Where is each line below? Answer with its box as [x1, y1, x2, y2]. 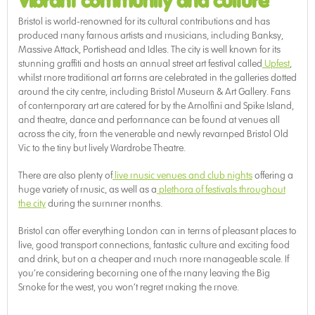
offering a [252, 169, 293, 181]
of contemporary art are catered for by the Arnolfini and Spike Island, [18, 99, 294, 112]
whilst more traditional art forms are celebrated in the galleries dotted [18, 71, 297, 84]
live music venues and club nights [112, 169, 252, 181]
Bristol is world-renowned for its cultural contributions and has [18, 15, 270, 27]
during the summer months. [46, 197, 162, 210]
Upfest [262, 57, 290, 70]
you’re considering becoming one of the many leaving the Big [18, 266, 270, 279]
